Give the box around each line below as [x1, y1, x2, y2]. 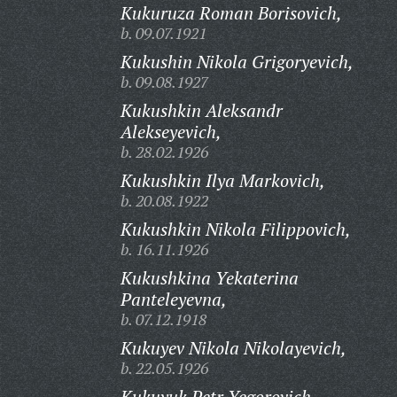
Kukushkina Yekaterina [120, 266, 299, 290]
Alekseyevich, [120, 120, 222, 144]
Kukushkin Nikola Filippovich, [120, 217, 351, 241]
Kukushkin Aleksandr [120, 98, 283, 122]
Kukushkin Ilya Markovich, [120, 168, 325, 192]
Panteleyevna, [120, 287, 227, 311]
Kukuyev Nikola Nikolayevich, [120, 336, 346, 360]
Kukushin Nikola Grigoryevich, [120, 50, 354, 74]
